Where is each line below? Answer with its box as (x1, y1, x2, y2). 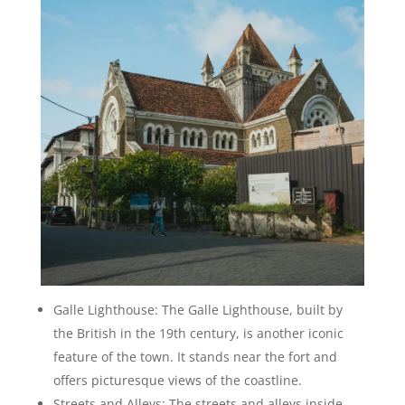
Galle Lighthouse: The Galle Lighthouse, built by (52, 301, 343, 319)
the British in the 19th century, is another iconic (52, 325, 344, 343)
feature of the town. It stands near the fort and (52, 348, 337, 366)
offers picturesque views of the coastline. (52, 372, 302, 390)
